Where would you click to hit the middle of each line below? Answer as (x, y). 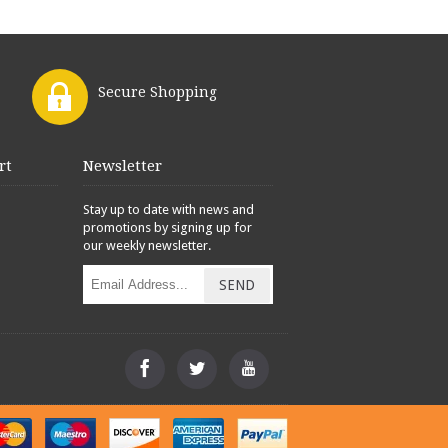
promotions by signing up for (168, 227)
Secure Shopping (158, 91)
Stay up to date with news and (169, 209)
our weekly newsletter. (147, 245)
